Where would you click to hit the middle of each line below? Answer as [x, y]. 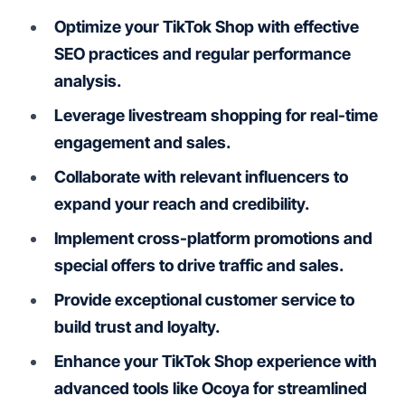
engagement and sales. [142, 142]
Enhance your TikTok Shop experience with [216, 361]
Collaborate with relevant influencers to [201, 176]
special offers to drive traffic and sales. [199, 265]
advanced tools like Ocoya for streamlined [211, 388]
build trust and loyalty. [137, 326]
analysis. [88, 80]
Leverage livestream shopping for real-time [216, 115]
